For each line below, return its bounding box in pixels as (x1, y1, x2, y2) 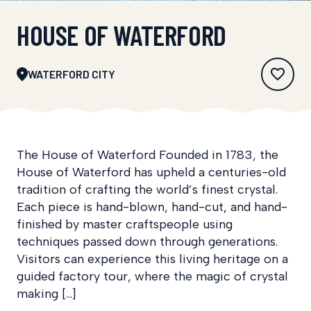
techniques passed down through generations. (17, 233, 278, 249)
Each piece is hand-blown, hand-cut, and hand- (17, 199, 287, 215)
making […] (17, 285, 76, 301)
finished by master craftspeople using (17, 216, 233, 232)
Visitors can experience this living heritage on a (17, 251, 288, 267)
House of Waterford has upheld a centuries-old (17, 164, 286, 180)
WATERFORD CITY (28, 67, 115, 81)
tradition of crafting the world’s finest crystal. (17, 181, 278, 197)
